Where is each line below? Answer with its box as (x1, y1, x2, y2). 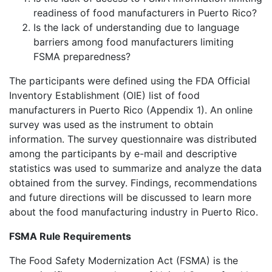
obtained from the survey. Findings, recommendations (9, 177, 257, 189)
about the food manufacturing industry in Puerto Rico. (9, 206, 258, 218)
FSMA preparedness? (33, 50, 131, 63)
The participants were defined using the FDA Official (9, 75, 250, 87)
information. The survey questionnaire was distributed (9, 133, 257, 145)
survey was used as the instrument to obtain (9, 118, 213, 131)
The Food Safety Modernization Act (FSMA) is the (9, 254, 238, 267)
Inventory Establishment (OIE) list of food (9, 89, 200, 101)
